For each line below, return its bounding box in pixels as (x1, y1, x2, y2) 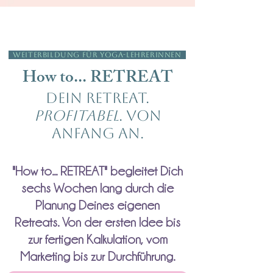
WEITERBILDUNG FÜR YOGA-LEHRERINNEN (9, 51, 186, 59)
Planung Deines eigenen (35, 199, 160, 212)
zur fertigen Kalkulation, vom (27, 233, 168, 246)
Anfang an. (51, 125, 144, 142)
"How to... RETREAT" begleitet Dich (12, 165, 183, 178)
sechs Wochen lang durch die (21, 182, 174, 195)
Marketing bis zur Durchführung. (20, 250, 175, 263)
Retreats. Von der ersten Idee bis (15, 216, 180, 229)
